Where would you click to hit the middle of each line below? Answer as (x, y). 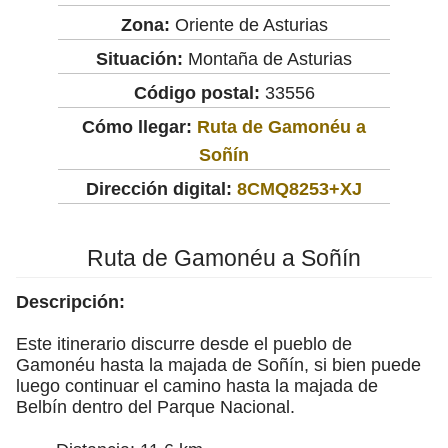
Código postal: (196, 92)
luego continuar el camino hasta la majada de (197, 385)
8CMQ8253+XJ (299, 188)
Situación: (139, 58)
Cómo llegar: (139, 126)
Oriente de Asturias (248, 24)
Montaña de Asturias (267, 58)
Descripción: (70, 301)
